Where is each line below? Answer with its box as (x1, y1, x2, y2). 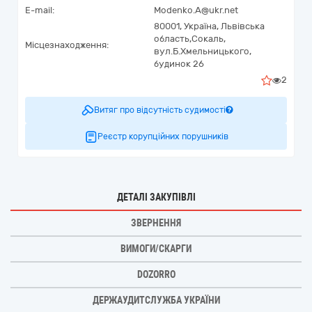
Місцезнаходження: (25, 40, 109, 50)
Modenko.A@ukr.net (154, 5, 238, 15)
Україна (184, 21, 217, 31)
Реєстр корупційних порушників (97, 132, 228, 141)
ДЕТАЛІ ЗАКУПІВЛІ (116, 192, 196, 203)
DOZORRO (136, 269, 175, 280)
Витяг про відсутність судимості (93, 105, 226, 115)
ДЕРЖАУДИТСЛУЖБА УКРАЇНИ (92, 295, 220, 306)
